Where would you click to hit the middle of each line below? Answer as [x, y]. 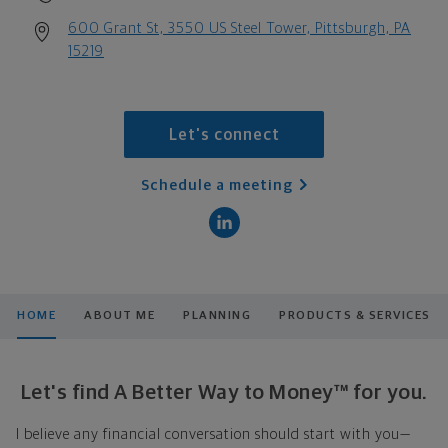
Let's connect [224, 135]
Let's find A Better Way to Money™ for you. [224, 392]
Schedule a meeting [217, 185]
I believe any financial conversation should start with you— [213, 434]
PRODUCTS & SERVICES [355, 315]
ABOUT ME [120, 315]
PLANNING [217, 315]
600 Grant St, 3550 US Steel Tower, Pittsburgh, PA [239, 28]
